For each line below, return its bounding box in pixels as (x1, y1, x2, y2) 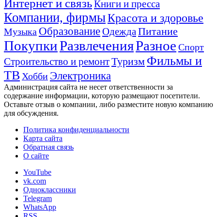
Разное (136, 37, 176, 53)
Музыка (4, 26, 37, 37)
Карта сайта (23, 134, 62, 142)
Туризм (111, 55, 145, 67)
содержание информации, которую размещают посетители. (4, 91, 200, 100)
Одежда (102, 25, 136, 37)
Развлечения (60, 37, 134, 53)
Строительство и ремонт (4, 56, 109, 67)
